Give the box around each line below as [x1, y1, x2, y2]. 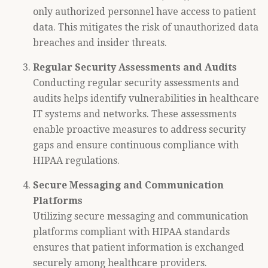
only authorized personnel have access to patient [33, 6, 256, 17]
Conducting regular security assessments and [33, 77, 239, 89]
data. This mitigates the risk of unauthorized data [33, 22, 258, 33]
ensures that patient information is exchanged [33, 242, 244, 253]
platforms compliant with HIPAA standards [33, 226, 230, 237]
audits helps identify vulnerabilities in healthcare [33, 93, 259, 104]
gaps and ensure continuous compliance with [33, 139, 239, 151]
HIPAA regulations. [33, 155, 120, 166]
